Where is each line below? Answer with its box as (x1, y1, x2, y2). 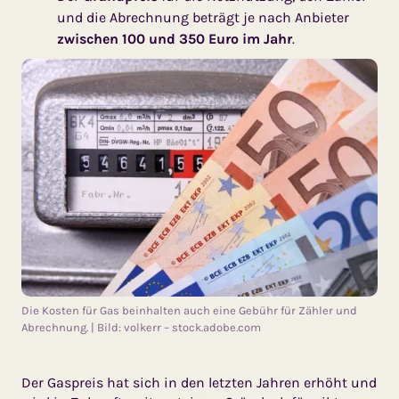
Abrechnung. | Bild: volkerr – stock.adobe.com (21, 320, 261, 334)
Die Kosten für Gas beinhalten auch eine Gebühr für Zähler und (21, 303, 357, 317)
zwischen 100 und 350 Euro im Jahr (57, 30, 292, 48)
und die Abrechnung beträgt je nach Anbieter (57, 9, 349, 27)
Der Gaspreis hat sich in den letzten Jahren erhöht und (21, 373, 377, 391)
